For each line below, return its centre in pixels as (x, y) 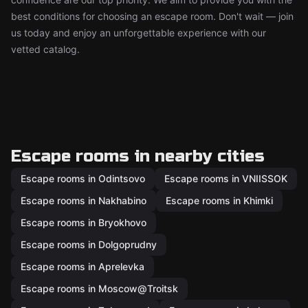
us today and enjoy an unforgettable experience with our (139, 33)
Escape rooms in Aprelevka (82, 266)
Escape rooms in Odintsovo (83, 178)
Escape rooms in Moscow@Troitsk (99, 288)
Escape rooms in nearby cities (138, 156)
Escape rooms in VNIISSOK (226, 178)
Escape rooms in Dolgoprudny (89, 244)
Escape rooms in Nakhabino (84, 200)
